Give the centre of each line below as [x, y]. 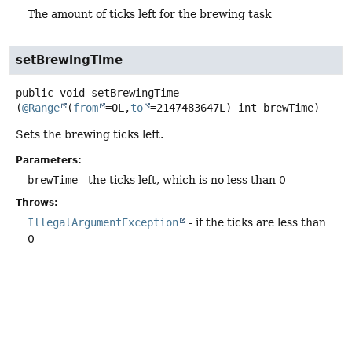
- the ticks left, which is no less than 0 [182, 180]
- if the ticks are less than [256, 223]
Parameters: [49, 161]
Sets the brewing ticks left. [90, 135]
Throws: [37, 203]
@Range [41, 108]
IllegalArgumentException [103, 223]
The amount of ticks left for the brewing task [149, 14]
